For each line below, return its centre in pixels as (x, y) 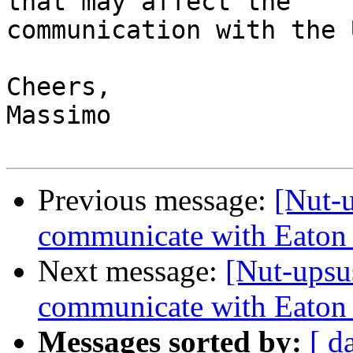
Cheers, (59, 87)
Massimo (59, 115)
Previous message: (156, 200)
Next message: (132, 271)
